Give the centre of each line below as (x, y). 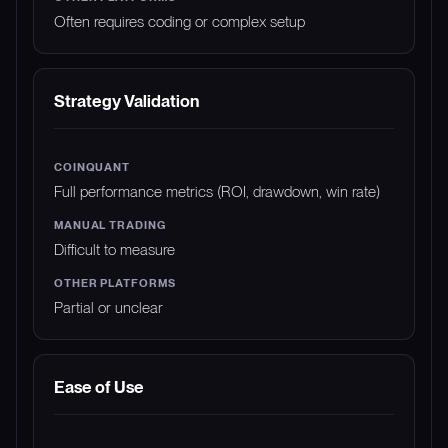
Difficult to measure (114, 249)
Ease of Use (99, 386)
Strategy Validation (126, 100)
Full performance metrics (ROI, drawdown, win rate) (217, 191)
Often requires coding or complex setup (179, 21)
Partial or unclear (108, 307)
